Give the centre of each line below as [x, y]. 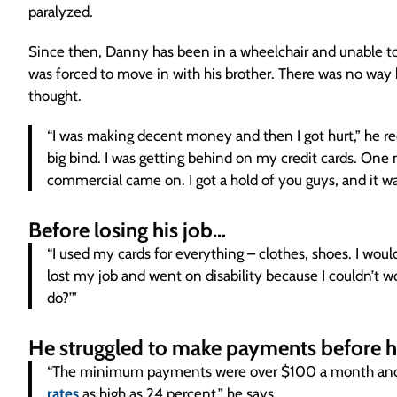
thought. [55, 96]
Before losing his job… [127, 230]
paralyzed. [61, 12]
